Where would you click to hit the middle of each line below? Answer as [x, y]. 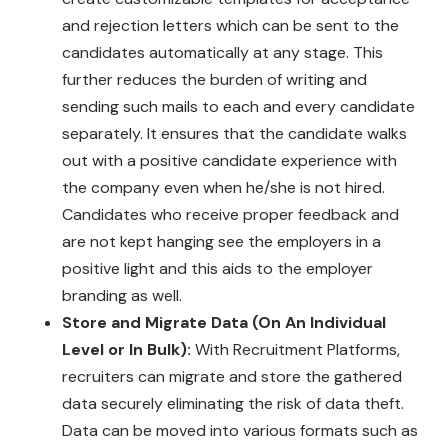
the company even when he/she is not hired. [224, 187]
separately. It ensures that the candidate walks [235, 133]
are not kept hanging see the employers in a [222, 241]
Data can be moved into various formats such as [240, 430]
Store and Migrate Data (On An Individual [224, 322]
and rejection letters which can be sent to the [231, 25]
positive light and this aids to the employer [218, 268]
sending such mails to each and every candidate [239, 106]
